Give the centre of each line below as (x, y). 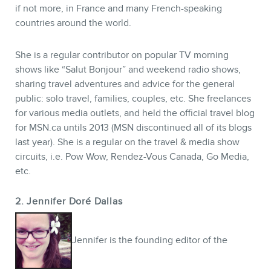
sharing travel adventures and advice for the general (125, 84)
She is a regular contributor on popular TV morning (122, 55)
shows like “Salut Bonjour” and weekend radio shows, (128, 70)
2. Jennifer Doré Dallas (69, 202)
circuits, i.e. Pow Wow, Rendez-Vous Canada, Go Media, (132, 157)
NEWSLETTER (135, 207)
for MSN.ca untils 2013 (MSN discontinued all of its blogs (133, 128)
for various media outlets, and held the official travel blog (135, 113)
